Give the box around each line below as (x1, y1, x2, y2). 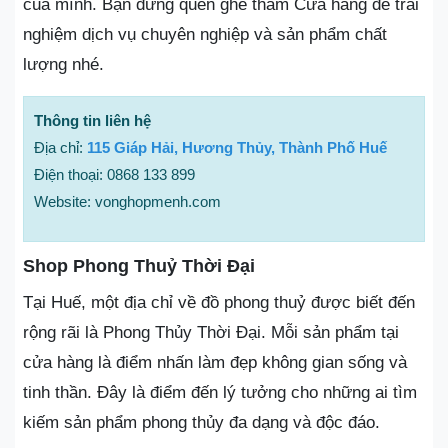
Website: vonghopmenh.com (34, 192, 221, 210)
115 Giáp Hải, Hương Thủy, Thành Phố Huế (87, 138, 387, 156)
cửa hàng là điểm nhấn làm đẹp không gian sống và (23, 352, 407, 372)
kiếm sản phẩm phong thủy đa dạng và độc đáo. (23, 412, 380, 432)
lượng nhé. (23, 54, 104, 74)
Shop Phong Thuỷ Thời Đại (23, 255, 255, 276)
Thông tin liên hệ (34, 111, 151, 129)
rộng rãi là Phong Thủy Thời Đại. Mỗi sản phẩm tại (23, 322, 399, 342)
